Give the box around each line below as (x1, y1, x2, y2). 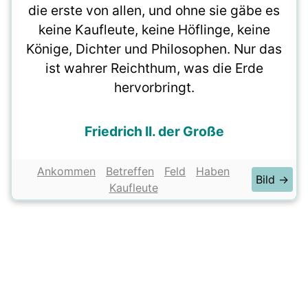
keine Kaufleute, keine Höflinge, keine (38, 21, 270, 38)
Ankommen (37, 164, 96, 178)
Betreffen (106, 164, 154, 178)
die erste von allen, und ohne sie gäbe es (28, 2, 280, 19)
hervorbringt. (113, 79, 195, 96)
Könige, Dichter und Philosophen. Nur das (26, 41, 282, 57)
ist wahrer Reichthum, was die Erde (45, 60, 263, 76)
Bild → (256, 173, 289, 186)
